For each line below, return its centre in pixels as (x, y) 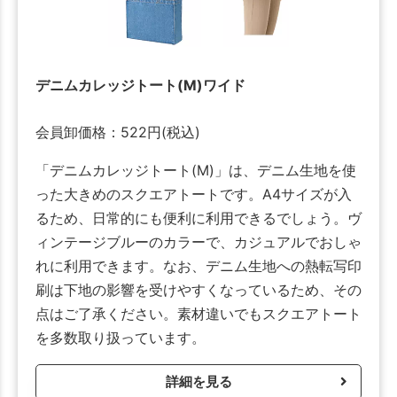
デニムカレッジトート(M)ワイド (140, 86)
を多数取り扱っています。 (121, 338)
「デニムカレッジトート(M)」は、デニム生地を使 (196, 171)
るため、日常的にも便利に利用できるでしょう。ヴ (198, 218)
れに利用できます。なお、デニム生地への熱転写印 (198, 266)
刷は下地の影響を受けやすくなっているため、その (198, 290)
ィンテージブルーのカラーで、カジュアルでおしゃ (198, 242)
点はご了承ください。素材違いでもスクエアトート (198, 314)
